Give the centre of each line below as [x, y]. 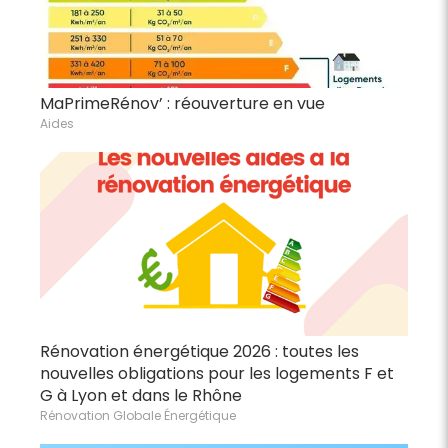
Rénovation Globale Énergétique [138, 415]
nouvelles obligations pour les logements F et [217, 373]
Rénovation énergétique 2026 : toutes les [199, 351]
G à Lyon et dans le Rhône [141, 395]
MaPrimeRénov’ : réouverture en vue [182, 103]
